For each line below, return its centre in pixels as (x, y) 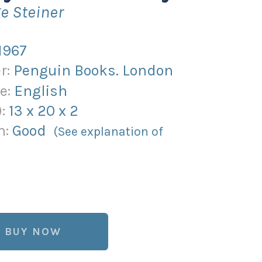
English (41, 90)
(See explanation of (108, 132)
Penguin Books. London (94, 70)
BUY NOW (33, 232)
